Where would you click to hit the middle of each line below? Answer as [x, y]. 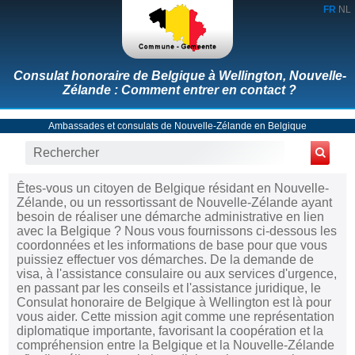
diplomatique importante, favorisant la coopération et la [170, 330]
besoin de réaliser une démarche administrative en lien [170, 216]
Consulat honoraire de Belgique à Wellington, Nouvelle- [179, 75]
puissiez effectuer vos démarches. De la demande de [165, 259]
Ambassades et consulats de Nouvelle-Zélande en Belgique [177, 126]
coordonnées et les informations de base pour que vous [172, 245]
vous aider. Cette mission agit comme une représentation [176, 316]
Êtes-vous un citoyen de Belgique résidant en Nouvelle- [173, 188]
